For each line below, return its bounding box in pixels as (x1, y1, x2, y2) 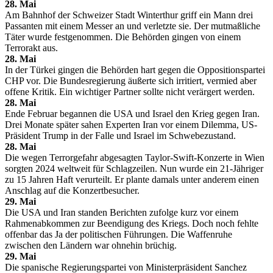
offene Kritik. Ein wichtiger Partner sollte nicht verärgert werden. (5, 86, 255, 97)
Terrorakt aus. (5, 42, 58, 53)
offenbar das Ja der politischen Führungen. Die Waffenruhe (5, 229, 232, 239)
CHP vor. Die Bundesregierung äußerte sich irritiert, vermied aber (5, 75, 257, 86)
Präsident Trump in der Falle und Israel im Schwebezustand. (5, 130, 236, 141)
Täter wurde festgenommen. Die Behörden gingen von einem (5, 31, 241, 42)
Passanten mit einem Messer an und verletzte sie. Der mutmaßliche (5, 20, 260, 31)
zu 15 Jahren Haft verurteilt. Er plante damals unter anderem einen (5, 174, 259, 185)
